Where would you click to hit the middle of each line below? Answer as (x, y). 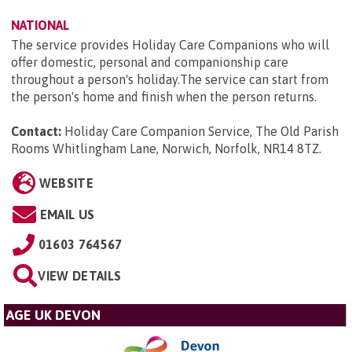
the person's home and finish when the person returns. (164, 97)
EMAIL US (67, 215)
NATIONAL (40, 26)
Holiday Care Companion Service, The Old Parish (202, 132)
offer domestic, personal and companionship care (150, 62)
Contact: (36, 132)
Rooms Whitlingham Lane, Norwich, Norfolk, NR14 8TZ (165, 149)
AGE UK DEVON (53, 315)
